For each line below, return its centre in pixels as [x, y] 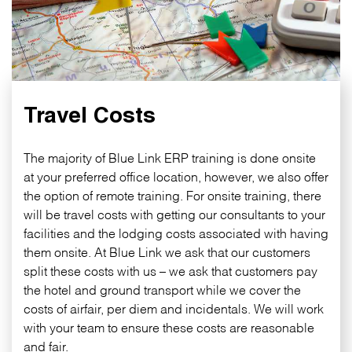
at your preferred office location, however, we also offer [176, 176]
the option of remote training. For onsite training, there [172, 195]
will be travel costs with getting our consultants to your [174, 214]
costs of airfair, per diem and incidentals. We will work [174, 308]
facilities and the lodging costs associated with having [176, 233]
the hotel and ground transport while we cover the [162, 289]
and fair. [46, 346]
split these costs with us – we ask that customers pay [170, 270]
